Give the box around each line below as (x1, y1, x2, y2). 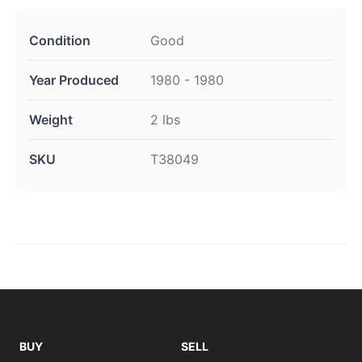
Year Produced (29, 72, 119, 89)
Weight (29, 112, 73, 128)
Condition (29, 32, 90, 49)
